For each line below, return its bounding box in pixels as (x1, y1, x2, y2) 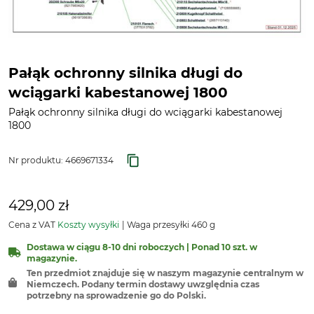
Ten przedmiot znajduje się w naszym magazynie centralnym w (27, 268, 303, 278)
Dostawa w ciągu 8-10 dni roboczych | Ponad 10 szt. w (27, 242, 257, 252)
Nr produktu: (8, 155, 65, 165)
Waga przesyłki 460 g (125, 219, 215, 230)
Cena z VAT (8, 219, 57, 230)
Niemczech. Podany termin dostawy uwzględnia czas (27, 279, 259, 289)
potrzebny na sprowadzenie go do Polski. (27, 290, 206, 301)
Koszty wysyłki (57, 219, 119, 230)
